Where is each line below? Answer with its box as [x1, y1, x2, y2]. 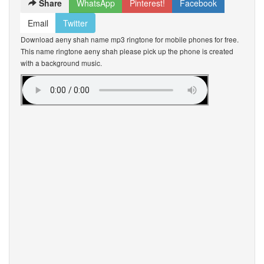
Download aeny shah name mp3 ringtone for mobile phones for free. [21, 34, 239, 44]
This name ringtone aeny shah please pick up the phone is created [21, 46, 233, 56]
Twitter [63, 17, 88, 29]
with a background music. [21, 58, 102, 68]
